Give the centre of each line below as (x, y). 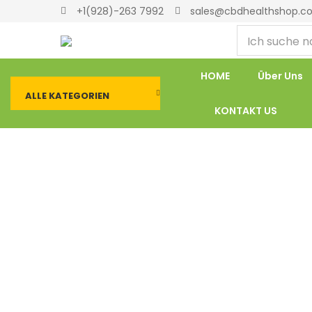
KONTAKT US (245, 111)
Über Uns (280, 76)
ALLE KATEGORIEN (67, 96)
